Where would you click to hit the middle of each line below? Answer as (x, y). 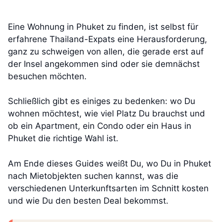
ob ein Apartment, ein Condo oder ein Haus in (100, 126)
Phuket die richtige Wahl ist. (63, 139)
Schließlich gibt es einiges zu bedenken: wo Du (102, 101)
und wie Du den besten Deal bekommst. (88, 200)
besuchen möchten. (47, 76)
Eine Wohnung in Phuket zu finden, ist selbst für (103, 27)
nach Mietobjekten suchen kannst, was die (93, 176)
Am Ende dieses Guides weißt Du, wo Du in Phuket (110, 163)
